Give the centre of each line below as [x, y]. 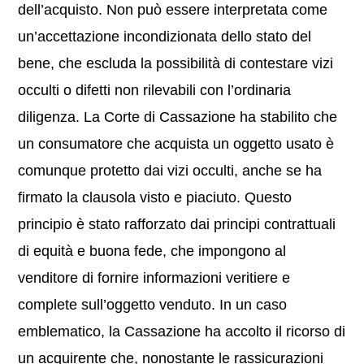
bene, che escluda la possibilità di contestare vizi [176, 63]
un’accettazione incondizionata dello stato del [165, 37]
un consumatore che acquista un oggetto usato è [176, 144]
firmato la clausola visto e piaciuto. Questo [155, 197]
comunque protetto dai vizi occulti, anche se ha [170, 171]
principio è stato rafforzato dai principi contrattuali [177, 224]
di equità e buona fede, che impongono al [152, 251]
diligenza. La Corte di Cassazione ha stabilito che [178, 117]
